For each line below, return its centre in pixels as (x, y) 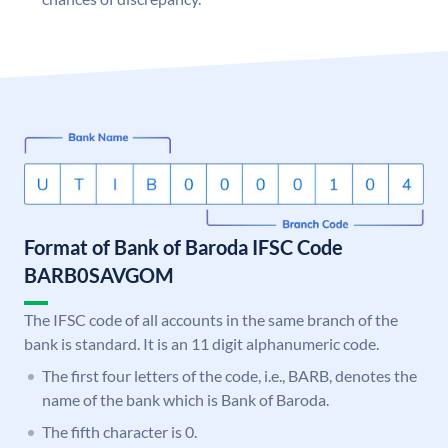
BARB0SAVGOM (99, 275)
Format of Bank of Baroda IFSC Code (183, 247)
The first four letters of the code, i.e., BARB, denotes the (229, 376)
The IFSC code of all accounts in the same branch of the (211, 320)
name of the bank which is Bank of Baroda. (185, 400)
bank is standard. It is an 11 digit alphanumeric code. (201, 344)
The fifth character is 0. (119, 432)
